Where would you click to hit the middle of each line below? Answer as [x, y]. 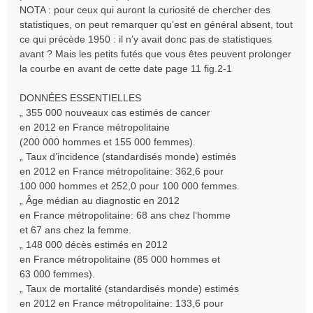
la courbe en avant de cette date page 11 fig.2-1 [126, 68]
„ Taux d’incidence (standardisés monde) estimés [128, 156]
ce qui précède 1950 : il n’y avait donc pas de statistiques [146, 39]
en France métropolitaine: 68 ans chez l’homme [125, 215]
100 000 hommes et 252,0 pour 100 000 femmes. [130, 186]
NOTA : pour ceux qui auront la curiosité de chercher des [145, 10]
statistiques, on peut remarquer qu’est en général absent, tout [156, 24]
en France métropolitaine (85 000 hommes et [120, 259]
